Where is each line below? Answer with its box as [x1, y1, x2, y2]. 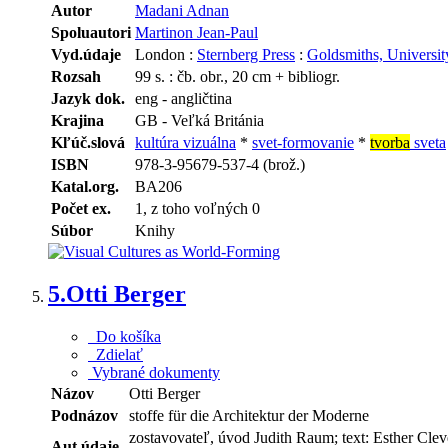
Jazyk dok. [51, 90, 125, 108]
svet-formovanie [252, 134, 354, 152]
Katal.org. [51, 178, 119, 196]
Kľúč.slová [51, 134, 125, 152]
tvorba [370, 134, 410, 152]
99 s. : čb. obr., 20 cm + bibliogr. [135, 68, 340, 86]
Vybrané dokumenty [88, 363, 220, 381]
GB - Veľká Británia [135, 112, 264, 130]
